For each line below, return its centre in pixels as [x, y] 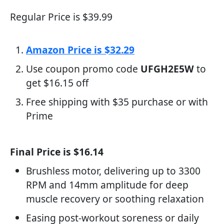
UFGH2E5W [167, 69]
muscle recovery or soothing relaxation [115, 199]
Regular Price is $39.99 [61, 17]
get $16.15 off [57, 83]
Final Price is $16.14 [57, 152]
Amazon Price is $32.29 [80, 50]
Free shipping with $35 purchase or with [117, 102]
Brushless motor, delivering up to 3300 [113, 171]
